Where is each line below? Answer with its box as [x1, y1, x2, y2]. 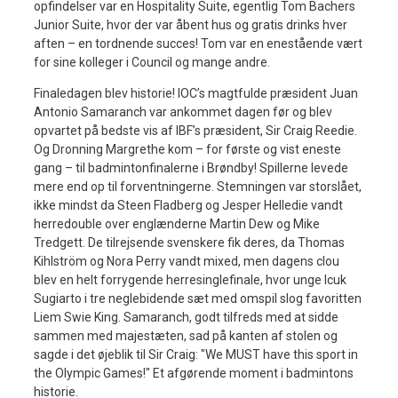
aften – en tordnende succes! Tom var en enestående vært [34, 36, 362, 51]
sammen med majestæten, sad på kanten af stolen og [34, 328, 338, 343]
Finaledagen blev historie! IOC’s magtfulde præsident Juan [34, 85, 358, 100]
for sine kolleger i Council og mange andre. [34, 54, 270, 69]
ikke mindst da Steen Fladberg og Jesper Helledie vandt [34, 197, 343, 212]
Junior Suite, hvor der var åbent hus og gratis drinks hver [34, 17, 347, 32]
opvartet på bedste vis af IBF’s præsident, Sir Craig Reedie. [34, 123, 357, 138]
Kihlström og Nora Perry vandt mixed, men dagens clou [34, 253, 339, 268]
